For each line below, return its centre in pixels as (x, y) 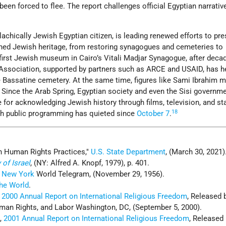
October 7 (153, 114)
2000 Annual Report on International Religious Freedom (95, 196)
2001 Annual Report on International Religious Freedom (97, 219)
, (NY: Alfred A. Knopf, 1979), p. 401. (90, 163)
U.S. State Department (128, 152)
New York (18, 174)
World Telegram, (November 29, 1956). (100, 174)
